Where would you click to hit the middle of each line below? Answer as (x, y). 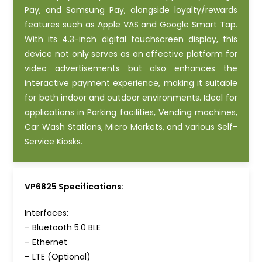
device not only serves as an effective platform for (131, 54)
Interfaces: (47, 213)
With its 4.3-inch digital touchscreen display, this (131, 39)
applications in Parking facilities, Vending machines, (131, 112)
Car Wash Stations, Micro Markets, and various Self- (131, 127)
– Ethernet (46, 242)
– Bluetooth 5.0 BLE (63, 227)
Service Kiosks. (54, 141)
